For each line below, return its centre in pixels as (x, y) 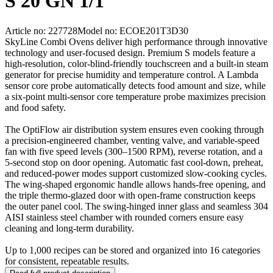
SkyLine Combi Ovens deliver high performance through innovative (136, 41)
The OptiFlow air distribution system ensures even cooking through (134, 129)
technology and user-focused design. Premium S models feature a (130, 52)
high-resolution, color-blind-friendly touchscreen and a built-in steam (136, 63)
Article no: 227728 (41, 30)
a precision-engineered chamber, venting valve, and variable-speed (132, 140)
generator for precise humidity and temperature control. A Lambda (132, 74)
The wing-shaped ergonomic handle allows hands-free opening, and (135, 184)
